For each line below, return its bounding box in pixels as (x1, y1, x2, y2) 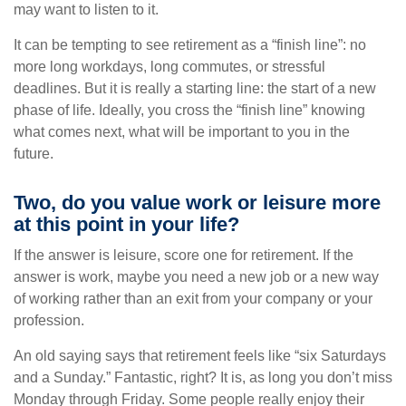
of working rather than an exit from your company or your (14, 291, 372, 306)
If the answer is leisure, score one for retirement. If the (14, 247, 353, 263)
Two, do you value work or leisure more (14, 191, 381, 214)
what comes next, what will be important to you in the (14, 124, 350, 140)
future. (14, 146, 53, 161)
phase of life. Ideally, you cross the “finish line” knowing (14, 102, 365, 118)
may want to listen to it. (14, 2, 159, 17)
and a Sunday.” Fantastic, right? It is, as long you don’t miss (14, 370, 392, 385)
